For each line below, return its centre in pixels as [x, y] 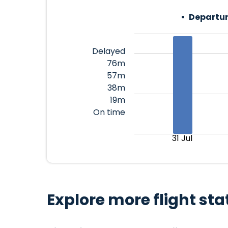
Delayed [108, 51]
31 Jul [182, 138]
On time [109, 112]
